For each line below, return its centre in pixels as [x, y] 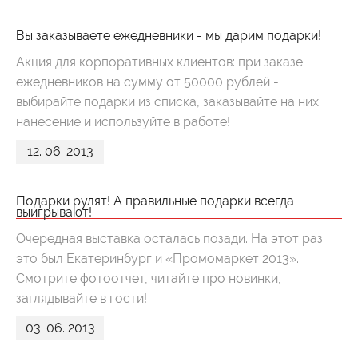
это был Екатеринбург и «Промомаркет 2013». [157, 259]
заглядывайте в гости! [82, 298]
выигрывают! [54, 212]
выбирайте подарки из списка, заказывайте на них [167, 102]
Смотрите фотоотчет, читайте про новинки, [149, 278]
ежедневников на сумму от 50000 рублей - [147, 82]
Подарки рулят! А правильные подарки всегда [155, 201]
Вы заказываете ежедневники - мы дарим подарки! [169, 36]
